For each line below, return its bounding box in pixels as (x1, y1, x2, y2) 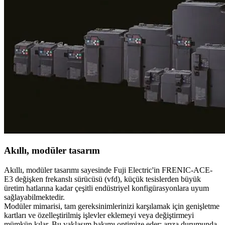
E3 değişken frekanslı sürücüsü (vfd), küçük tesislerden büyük (4, 174, 201, 183)
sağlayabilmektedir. (4, 192, 65, 201)
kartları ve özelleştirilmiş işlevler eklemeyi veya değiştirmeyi (4, 210, 194, 219)
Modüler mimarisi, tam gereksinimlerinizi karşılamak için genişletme (4, 201, 219, 210)
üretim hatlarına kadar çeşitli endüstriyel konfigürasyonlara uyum (4, 183, 209, 192)
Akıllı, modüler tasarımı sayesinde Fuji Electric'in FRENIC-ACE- (4, 165, 212, 174)
